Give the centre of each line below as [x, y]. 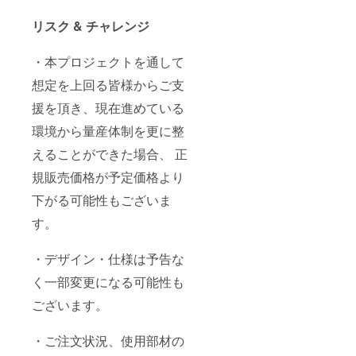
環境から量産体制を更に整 [108, 131]
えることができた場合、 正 [110, 154]
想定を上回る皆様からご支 [108, 85]
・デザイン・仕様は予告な [108, 259]
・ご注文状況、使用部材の [108, 341]
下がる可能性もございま [102, 200]
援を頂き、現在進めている [108, 108]
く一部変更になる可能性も [108, 282]
